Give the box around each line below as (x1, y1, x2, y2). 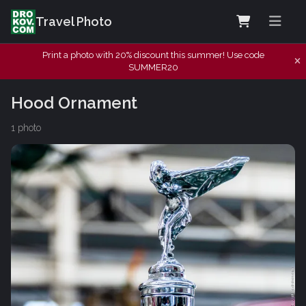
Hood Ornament (11, 92, 137, 113)
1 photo (11, 122, 41, 133)
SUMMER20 (128, 62, 178, 72)
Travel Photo (36, 14, 112, 29)
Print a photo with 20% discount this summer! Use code (42, 50, 264, 60)
